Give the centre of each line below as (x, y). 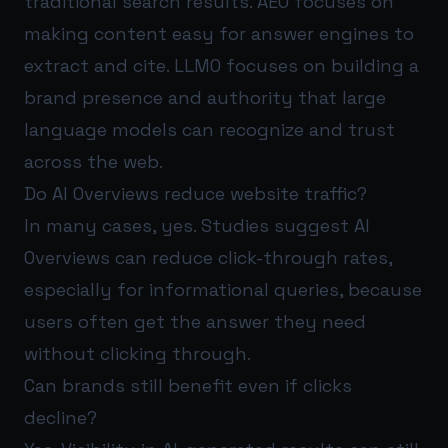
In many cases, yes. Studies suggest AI (197, 225)
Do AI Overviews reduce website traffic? (195, 193)
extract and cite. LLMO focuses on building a (221, 65)
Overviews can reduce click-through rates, (208, 257)
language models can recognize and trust (209, 129)
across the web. (93, 161)
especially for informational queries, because (223, 289)
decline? (60, 417)
